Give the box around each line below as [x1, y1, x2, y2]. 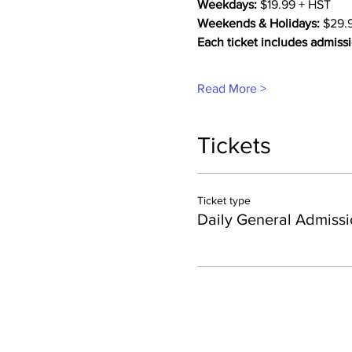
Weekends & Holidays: [196, 16, 320, 30]
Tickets [196, 133, 271, 158]
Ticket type [196, 194, 251, 207]
